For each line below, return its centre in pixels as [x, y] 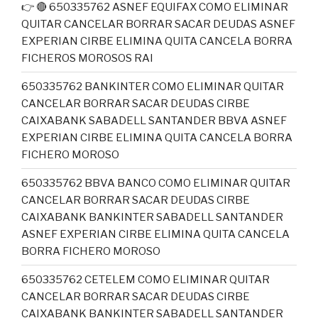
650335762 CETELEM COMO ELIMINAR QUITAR [146, 279]
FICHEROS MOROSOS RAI [87, 58]
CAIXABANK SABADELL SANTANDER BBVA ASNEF [154, 120]
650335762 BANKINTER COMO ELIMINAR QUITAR [153, 86]
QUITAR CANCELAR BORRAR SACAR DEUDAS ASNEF [158, 24]
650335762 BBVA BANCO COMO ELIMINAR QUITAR [156, 183]
